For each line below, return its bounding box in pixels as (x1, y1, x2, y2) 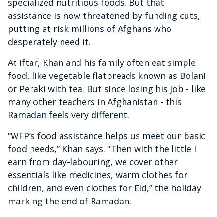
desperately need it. (8, 36, 91, 48)
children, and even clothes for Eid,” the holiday (8, 182, 201, 194)
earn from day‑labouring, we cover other (8, 156, 178, 168)
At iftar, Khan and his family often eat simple (8, 57, 196, 69)
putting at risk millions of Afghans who (8, 23, 171, 35)
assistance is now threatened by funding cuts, (8, 10, 200, 22)
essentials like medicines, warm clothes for (8, 169, 187, 181)
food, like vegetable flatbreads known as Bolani (8, 70, 206, 82)
